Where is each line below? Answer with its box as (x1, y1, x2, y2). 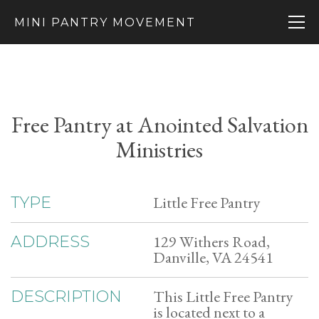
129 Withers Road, (153, 231, 270, 252)
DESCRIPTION (11, 287, 122, 306)
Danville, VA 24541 (153, 247, 273, 268)
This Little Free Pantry (153, 286, 293, 307)
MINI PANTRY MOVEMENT (14, 16, 196, 29)
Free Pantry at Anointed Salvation (11, 110, 308, 140)
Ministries (116, 135, 203, 164)
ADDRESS (11, 232, 90, 251)
